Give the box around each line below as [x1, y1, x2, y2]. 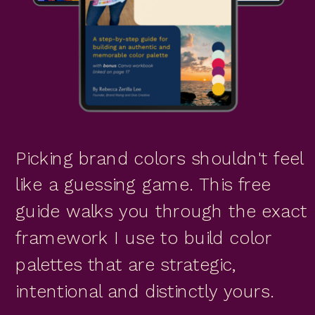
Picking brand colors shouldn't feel [15, 147, 302, 168]
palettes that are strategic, [15, 253, 237, 275]
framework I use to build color [15, 226, 272, 248]
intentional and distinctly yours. [15, 280, 274, 301]
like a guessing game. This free [15, 174, 271, 195]
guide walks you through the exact [15, 200, 307, 221]
